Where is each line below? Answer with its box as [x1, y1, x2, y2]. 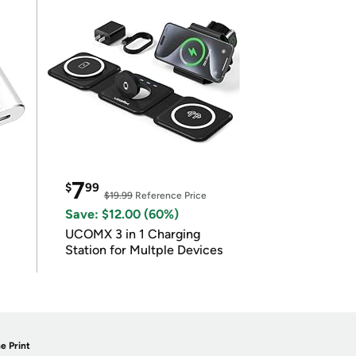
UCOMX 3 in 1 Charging [64, 226, 200, 242]
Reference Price [132, 190, 207, 201]
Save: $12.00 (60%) [64, 207, 179, 222]
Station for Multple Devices [64, 242, 222, 257]
